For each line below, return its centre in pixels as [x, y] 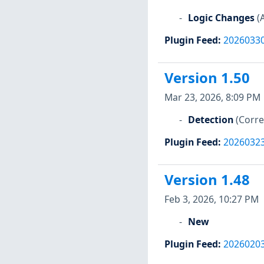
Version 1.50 [207, 78]
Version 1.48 [207, 180]
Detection [210, 119]
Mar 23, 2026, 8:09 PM [212, 97]
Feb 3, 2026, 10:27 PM [211, 199]
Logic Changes [221, 17]
